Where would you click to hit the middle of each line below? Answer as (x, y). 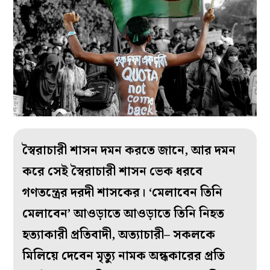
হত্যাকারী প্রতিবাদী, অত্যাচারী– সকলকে (119, 235)
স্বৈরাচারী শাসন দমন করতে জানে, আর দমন (129, 150)
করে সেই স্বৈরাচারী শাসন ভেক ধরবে (113, 171)
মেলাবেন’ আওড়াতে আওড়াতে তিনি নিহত (124, 214)
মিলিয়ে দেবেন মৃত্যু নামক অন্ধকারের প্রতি (124, 256)
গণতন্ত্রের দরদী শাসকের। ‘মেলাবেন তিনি (123, 193)
